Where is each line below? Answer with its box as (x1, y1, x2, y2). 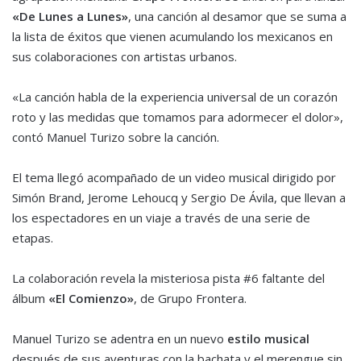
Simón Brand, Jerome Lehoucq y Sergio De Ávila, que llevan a (12, 189, 346, 206)
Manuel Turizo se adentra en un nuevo (12, 330, 227, 347)
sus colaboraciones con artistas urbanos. (12, 48, 237, 65)
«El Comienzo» (48, 290, 134, 307)
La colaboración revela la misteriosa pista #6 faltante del (12, 270, 325, 287)
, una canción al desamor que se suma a (128, 8, 346, 25)
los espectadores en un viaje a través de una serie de (12, 210, 310, 226)
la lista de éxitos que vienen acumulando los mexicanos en (12, 28, 333, 45)
